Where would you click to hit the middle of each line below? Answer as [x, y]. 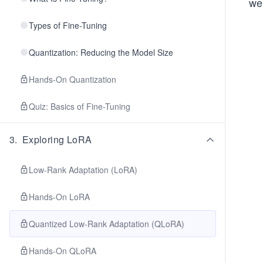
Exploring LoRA [57, 139]
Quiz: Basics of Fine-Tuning [80, 106]
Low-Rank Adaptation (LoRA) [83, 170]
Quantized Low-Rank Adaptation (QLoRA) [107, 224]
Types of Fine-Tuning [68, 25]
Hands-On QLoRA [63, 251]
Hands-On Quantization [73, 79]
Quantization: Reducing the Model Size [101, 52]
